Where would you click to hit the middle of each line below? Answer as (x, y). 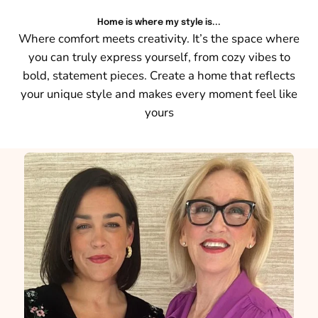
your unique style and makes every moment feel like (159, 94)
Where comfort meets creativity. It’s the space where (159, 38)
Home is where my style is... (159, 22)
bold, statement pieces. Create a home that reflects (159, 75)
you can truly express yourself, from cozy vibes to (159, 57)
